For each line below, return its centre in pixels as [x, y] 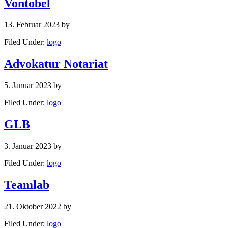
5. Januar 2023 [28, 85]
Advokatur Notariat [56, 64]
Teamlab [27, 184]
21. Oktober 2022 [33, 206]
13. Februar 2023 [32, 25]
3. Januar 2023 [28, 146]
